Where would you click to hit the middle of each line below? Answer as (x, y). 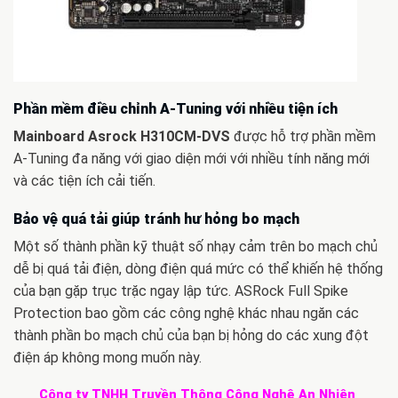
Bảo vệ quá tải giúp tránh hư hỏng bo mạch (156, 219)
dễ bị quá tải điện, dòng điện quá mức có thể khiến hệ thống (198, 268)
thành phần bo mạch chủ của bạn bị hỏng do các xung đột (191, 335)
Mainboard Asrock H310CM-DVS (122, 136)
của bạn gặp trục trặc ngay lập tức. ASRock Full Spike (181, 291)
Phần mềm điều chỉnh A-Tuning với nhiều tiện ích (175, 108)
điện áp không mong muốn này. (107, 357)
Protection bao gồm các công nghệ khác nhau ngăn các (186, 313)
